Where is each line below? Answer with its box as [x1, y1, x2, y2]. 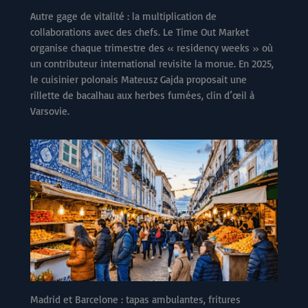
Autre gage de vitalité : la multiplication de [30, 10, 217, 23]
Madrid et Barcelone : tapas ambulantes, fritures [30, 293, 241, 307]
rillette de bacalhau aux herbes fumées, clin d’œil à [30, 89, 254, 102]
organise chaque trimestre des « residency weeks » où [30, 41, 273, 55]
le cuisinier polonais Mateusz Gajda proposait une [30, 73, 247, 87]
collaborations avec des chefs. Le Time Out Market [30, 25, 249, 39]
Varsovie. [30, 104, 69, 118]
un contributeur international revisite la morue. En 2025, [30, 57, 274, 71]
